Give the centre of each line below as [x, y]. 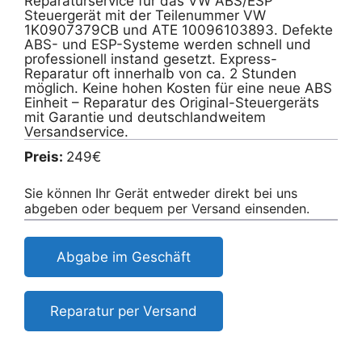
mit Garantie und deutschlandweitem [145, 117]
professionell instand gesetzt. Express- [151, 59]
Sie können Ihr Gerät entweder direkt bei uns [161, 193]
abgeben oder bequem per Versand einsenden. [167, 208]
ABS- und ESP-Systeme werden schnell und [168, 44]
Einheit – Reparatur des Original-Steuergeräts [172, 102]
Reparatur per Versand [124, 311]
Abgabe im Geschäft [124, 257]
